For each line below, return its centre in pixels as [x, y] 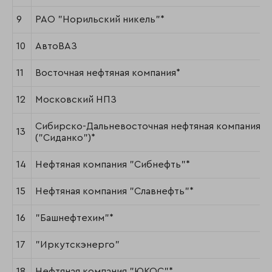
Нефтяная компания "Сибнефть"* [113, 165]
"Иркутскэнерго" [77, 245]
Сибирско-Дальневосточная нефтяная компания [148, 127]
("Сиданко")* [65, 138]
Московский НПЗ [76, 100]
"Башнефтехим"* [74, 218]
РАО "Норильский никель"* [100, 20]
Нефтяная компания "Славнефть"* [114, 192]
